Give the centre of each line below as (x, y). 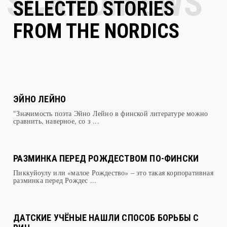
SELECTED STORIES (94, 24)
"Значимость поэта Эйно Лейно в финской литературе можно (111, 128)
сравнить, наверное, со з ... (56, 136)
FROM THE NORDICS (97, 46)
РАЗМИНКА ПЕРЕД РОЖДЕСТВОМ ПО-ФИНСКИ (106, 173)
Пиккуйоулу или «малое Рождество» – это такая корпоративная (113, 187)
